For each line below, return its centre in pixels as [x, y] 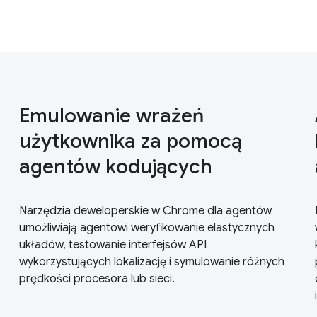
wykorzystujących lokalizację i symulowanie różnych [151, 261]
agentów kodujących [115, 166]
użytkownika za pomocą [130, 141]
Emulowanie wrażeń [111, 115]
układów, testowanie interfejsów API [113, 244]
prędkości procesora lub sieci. [97, 278]
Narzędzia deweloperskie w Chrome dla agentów [145, 211]
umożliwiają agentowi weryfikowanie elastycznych [146, 227]
